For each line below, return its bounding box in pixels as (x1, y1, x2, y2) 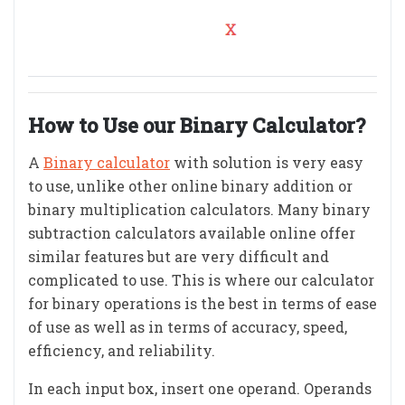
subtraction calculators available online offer (28, 223, 355, 242)
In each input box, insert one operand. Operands (28, 379, 372, 398)
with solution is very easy (170, 153, 363, 172)
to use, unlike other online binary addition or (28, 176, 353, 195)
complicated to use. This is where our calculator (28, 270, 374, 289)
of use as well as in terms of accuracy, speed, (28, 317, 347, 336)
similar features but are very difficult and (28, 247, 329, 266)
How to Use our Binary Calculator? (28, 112, 365, 138)
